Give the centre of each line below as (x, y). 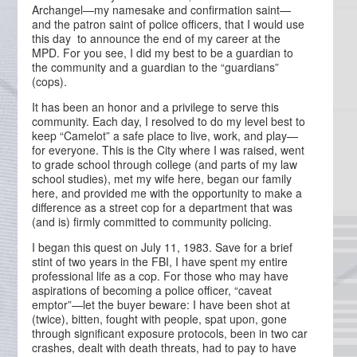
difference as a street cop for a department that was (163, 207)
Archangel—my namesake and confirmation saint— (162, 10)
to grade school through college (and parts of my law (165, 164)
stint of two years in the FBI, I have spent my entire (160, 261)
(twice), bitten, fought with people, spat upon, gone (160, 319)
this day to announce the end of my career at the (157, 38)
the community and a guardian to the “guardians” (156, 67)
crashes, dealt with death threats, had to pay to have (165, 347)
